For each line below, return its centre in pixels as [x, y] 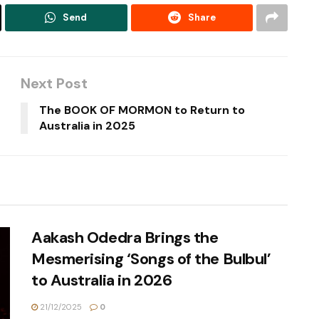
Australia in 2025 [87, 125]
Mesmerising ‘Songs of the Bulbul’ [151, 258]
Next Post [54, 83]
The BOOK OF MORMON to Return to [142, 110]
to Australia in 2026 [102, 280]
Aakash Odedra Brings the [125, 237]
